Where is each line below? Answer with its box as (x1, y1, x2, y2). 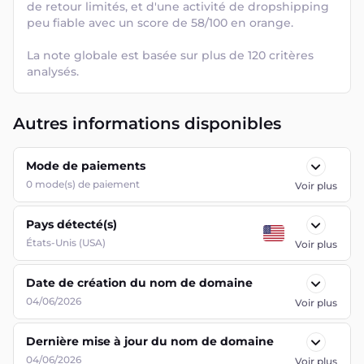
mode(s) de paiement (35, 178, 140, 190)
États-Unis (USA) (26, 236, 106, 249)
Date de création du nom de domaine (26, 275, 253, 290)
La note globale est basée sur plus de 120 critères (27, 48, 314, 63)
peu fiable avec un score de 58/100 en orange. (27, 15, 297, 30)
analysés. (27, 64, 79, 79)
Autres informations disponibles (13, 114, 281, 133)
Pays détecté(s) (26, 217, 117, 232)
